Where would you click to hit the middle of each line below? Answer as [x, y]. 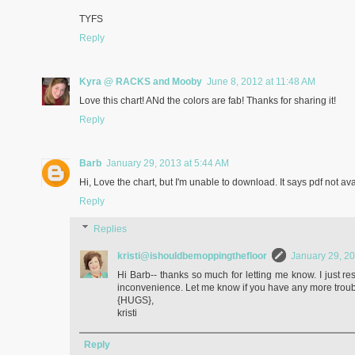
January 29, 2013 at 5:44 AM [168, 163]
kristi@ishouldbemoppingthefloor [192, 256]
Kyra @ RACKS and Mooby [141, 81]
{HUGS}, [136, 300]
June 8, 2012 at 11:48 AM [261, 81]
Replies [111, 229]
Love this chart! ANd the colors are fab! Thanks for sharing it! [208, 100]
